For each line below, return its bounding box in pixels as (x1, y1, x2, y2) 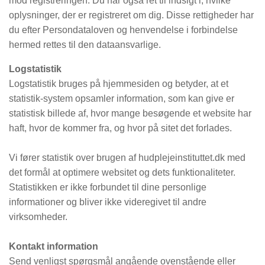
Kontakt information (9, 241, 98, 251)
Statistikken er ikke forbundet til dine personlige (9, 182, 206, 192)
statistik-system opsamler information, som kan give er (9, 93, 234, 104)
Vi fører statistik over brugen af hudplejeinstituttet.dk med (9, 153, 245, 163)
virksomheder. (9, 212, 67, 222)
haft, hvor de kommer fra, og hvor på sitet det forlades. (9, 123, 234, 133)
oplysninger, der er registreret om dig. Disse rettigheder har (9, 10, 254, 20)
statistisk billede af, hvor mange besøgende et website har (9, 108, 251, 118)
